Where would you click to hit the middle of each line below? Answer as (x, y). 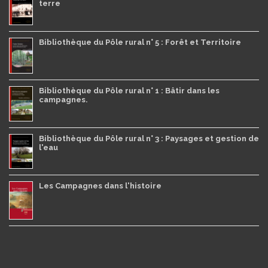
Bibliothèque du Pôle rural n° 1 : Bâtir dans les (129, 91)
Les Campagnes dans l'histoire (100, 186)
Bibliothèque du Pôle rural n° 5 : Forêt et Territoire (140, 42)
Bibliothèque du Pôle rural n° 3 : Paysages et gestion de (149, 138)
